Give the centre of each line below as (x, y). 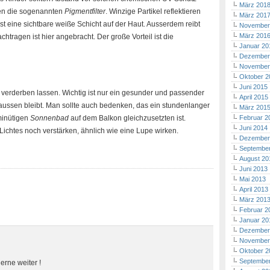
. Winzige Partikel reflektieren (153, 11)
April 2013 (254, 189)
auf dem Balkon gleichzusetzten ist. (127, 118)
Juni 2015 (253, 87)
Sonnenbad (49, 118)
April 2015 (254, 97)
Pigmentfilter (85, 11)
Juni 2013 (253, 169)
